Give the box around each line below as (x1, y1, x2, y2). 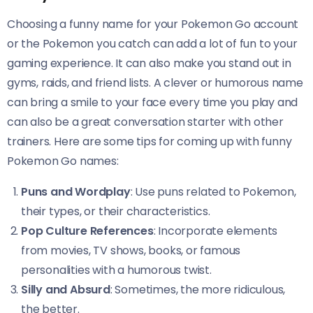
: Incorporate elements (153, 223, 278, 239)
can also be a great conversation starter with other (7, 114, 284, 130)
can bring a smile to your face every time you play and (7, 94, 298, 110)
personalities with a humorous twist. (21, 262, 212, 278)
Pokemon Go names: (7, 153, 119, 169)
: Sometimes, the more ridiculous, (110, 282, 286, 298)
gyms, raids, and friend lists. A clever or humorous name (7, 75, 303, 91)
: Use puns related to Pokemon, (130, 184, 296, 200)
